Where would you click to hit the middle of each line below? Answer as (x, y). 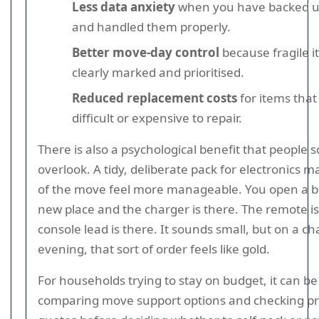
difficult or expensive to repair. (157, 118)
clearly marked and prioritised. (158, 72)
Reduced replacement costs (155, 98)
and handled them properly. (151, 27)
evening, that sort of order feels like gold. (154, 249)
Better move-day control (146, 52)
